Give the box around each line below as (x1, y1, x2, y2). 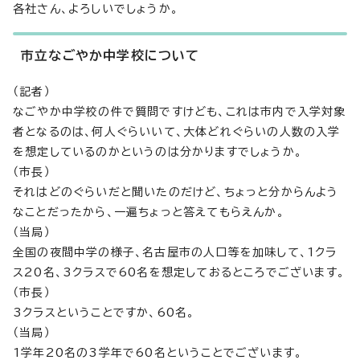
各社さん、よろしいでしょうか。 (13, 3, 178, 14)
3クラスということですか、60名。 (13, 307, 195, 318)
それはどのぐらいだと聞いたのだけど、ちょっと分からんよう (13, 186, 339, 198)
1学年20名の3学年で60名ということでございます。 (13, 347, 303, 358)
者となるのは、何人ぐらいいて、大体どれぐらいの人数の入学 (13, 126, 341, 137)
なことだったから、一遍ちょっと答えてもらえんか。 (13, 207, 284, 218)
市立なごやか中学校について (21, 49, 200, 62)
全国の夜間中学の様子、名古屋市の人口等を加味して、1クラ (13, 247, 337, 258)
